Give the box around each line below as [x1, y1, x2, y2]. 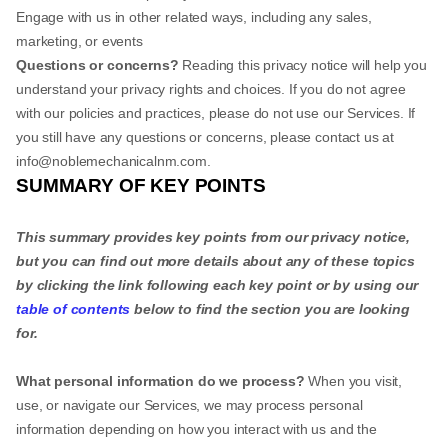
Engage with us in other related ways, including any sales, [16, 9, 372, 25]
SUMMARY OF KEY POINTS [16, 175, 266, 196]
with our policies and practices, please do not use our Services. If [16, 105, 416, 121]
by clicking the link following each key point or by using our [16, 277, 419, 293]
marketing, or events [16, 33, 143, 49]
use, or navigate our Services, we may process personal [16, 397, 363, 413]
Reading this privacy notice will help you [178, 57, 427, 73]
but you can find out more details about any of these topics [16, 253, 415, 269]
